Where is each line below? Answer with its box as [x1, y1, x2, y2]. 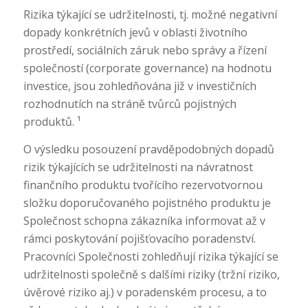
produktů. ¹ [23, 114, 81, 130]
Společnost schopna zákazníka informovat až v [23, 212, 265, 228]
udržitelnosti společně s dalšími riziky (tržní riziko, [23, 266, 280, 282]
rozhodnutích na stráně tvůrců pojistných [23, 96, 236, 112]
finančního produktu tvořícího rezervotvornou [23, 177, 263, 192]
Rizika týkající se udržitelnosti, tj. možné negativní [23, 7, 277, 23]
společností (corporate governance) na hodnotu [23, 60, 272, 76]
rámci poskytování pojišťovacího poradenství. [23, 230, 256, 246]
